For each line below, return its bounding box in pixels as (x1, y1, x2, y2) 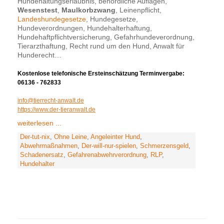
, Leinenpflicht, (115, 6, 161, 14)
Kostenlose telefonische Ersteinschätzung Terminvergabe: (17, 70, 184, 77)
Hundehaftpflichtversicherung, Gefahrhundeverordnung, (17, 33, 194, 41)
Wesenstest (17, 6, 57, 14)
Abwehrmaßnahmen (20, 142, 77, 150)
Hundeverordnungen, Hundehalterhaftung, (17, 24, 152, 32)
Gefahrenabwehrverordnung (67, 151, 146, 159)
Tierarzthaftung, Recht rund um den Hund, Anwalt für (17, 42, 184, 50)
